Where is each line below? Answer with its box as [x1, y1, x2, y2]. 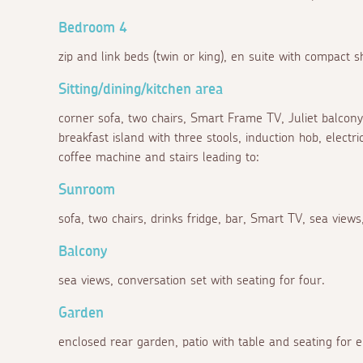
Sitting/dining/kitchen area [58, 82, 223, 97]
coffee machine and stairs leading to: [58, 150, 259, 164]
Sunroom [58, 182, 115, 198]
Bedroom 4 [58, 20, 127, 36]
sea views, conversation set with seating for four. [58, 273, 325, 287]
